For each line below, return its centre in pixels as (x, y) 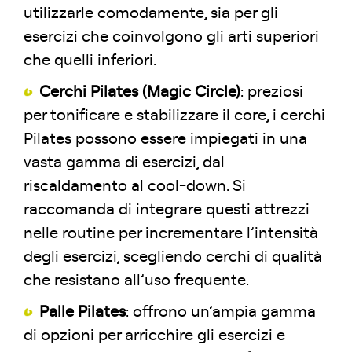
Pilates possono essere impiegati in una (165, 139)
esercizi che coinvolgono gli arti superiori (171, 37)
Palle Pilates (82, 312)
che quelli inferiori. (90, 60)
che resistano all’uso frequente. (136, 280)
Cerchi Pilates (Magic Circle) (140, 92)
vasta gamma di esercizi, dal (124, 163)
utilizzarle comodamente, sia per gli (151, 13)
